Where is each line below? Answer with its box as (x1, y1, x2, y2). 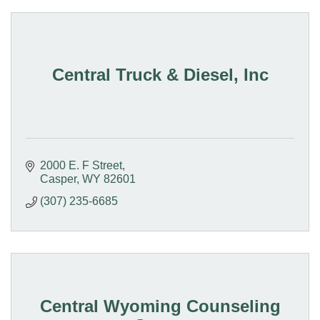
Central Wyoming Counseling (39, 296, 281, 316)
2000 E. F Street (40, 159, 122, 172)
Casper (40, 173, 76, 186)
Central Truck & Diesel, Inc (51, 65, 269, 85)
